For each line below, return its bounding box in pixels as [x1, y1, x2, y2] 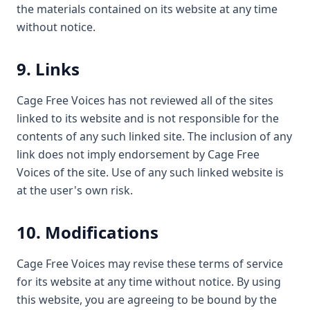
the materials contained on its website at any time [17, 1, 277, 17]
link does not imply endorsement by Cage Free [17, 147, 259, 162]
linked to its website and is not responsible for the [17, 111, 279, 126]
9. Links [17, 57, 80, 80]
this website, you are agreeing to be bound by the [17, 292, 277, 307]
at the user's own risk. [17, 183, 133, 198]
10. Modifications [17, 221, 158, 244]
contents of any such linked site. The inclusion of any [17, 129, 292, 144]
